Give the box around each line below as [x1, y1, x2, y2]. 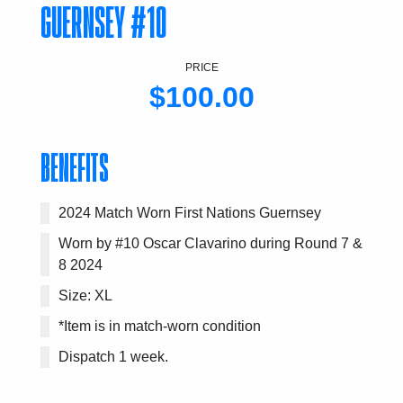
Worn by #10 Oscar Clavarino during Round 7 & [58, 236, 363, 252]
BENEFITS [40, 146, 109, 190]
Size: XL [58, 288, 112, 304]
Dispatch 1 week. [58, 349, 168, 365]
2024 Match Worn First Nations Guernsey [58, 205, 321, 221]
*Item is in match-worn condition [58, 318, 261, 335]
